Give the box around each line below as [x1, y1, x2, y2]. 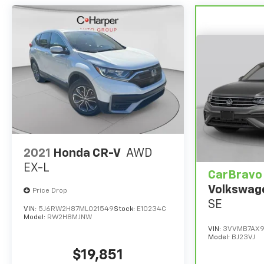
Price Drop [32, 187, 67, 195]
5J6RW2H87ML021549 [38, 206, 114, 213]
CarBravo [207, 169, 262, 181]
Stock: [114, 206, 137, 213]
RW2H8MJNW [47, 214, 92, 222]
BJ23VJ [231, 234, 255, 242]
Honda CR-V [53, 147, 121, 160]
